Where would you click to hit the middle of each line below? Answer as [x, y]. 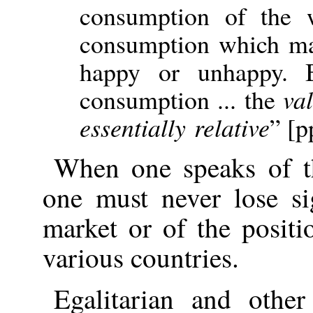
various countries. [140, 257]
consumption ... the [181, 99]
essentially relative [174, 127]
